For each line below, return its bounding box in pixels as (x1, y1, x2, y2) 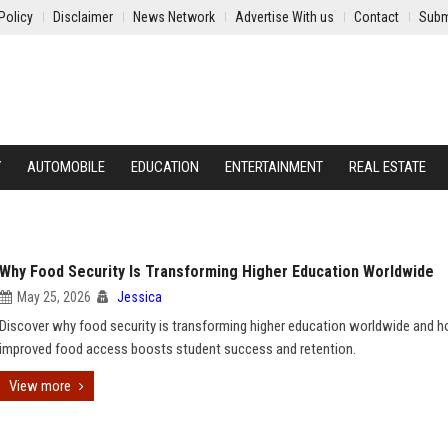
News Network (133, 9, 215, 25)
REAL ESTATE (349, 158, 426, 176)
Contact (354, 9, 399, 25)
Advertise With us (235, 9, 334, 25)
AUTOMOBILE (27, 158, 105, 176)
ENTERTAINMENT (225, 158, 323, 176)
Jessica (117, 289, 162, 305)
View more (9, 377, 71, 395)
